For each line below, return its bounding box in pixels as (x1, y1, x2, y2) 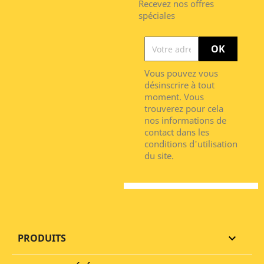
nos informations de (144, 114, 226, 126)
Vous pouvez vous (144, 67, 218, 79)
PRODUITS (18, 232, 66, 245)
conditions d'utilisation (144, 138, 237, 150)
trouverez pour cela (144, 103, 223, 114)
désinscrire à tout (144, 79, 214, 91)
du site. (144, 150, 174, 161)
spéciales (138, 9, 175, 21)
